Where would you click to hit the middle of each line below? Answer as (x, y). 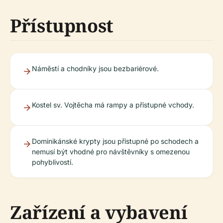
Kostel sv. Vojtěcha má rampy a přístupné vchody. (113, 105)
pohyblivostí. (53, 162)
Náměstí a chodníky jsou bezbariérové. (95, 68)
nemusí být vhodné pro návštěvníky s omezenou (111, 152)
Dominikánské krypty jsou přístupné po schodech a (115, 141)
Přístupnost (62, 26)
